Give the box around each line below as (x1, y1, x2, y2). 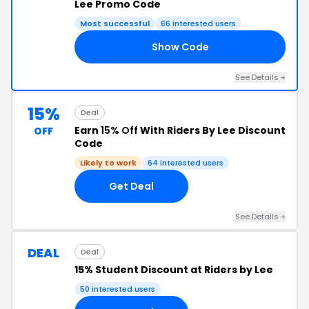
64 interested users (148, 157, 223, 168)
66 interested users (161, 18, 236, 29)
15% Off (101, 123, 138, 137)
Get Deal (109, 179, 154, 193)
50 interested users (80, 283, 155, 295)
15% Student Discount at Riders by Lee (74, 263, 273, 277)
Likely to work (80, 157, 137, 168)
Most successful (80, 18, 150, 29)
